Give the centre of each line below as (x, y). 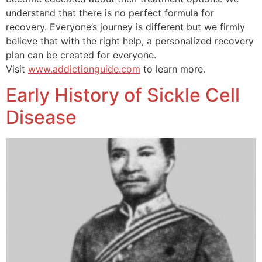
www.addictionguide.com (84, 69)
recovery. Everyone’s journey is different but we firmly (125, 27)
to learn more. (173, 69)
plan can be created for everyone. (81, 55)
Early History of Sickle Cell (123, 95)
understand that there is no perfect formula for (110, 13)
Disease (41, 117)
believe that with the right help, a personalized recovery (130, 41)
